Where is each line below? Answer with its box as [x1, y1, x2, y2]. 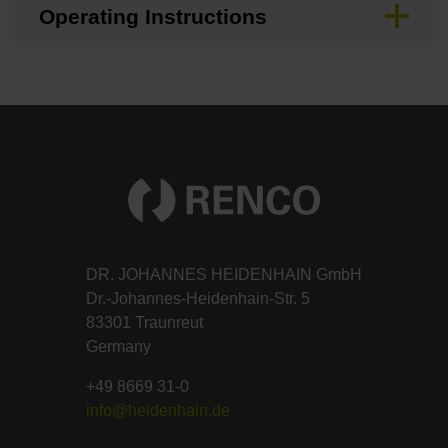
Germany [86, 338, 151, 356]
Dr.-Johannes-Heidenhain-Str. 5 [86, 290, 310, 308]
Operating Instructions [39, 4, 267, 28]
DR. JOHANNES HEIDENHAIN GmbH [86, 266, 362, 284]
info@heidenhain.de [86, 402, 230, 420]
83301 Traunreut [86, 314, 203, 332]
